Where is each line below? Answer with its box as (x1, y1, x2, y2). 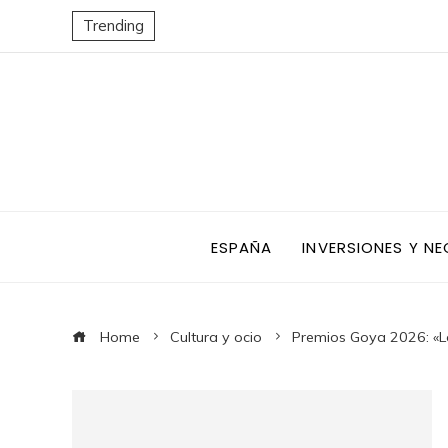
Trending (83, 16, 144, 35)
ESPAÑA (210, 236, 273, 258)
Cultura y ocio (170, 328, 262, 346)
